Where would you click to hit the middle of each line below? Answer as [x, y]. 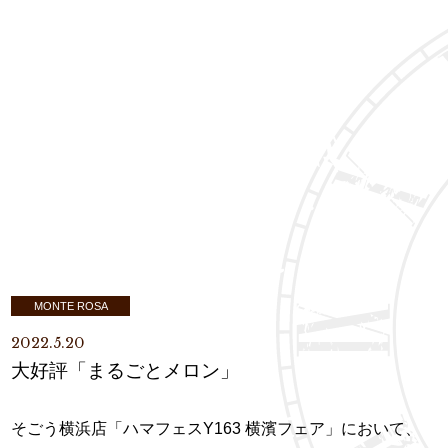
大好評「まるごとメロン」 [125, 370]
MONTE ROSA [70, 306]
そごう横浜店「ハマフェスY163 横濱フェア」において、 [216, 428]
